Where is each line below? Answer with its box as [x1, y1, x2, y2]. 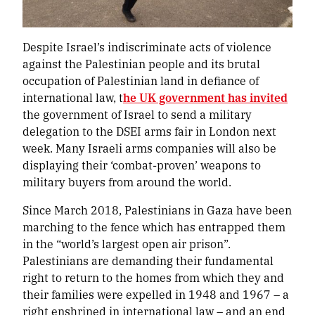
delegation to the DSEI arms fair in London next [22, 123, 276, 140]
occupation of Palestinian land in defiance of [22, 72, 259, 89]
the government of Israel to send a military [22, 106, 252, 123]
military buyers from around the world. [22, 174, 231, 191]
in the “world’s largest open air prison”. [22, 236, 231, 252]
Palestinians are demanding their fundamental [22, 252, 274, 269]
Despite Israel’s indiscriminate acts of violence [22, 39, 271, 56]
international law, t [22, 89, 123, 106]
